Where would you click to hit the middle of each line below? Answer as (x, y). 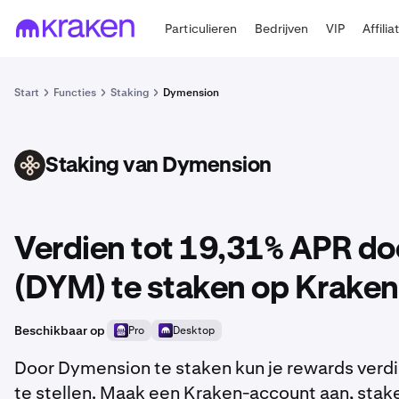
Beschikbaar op (60, 330)
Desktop (194, 330)
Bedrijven (282, 28)
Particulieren (201, 28)
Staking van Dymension (159, 165)
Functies (75, 93)
